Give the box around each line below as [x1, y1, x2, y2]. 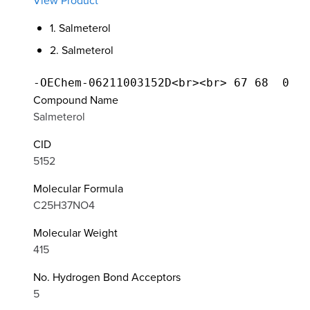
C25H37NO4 [33, 197, 95, 213]
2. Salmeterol [50, 42, 113, 58]
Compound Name [33, 92, 118, 108]
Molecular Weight [33, 225, 118, 241]
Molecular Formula [33, 181, 123, 197]
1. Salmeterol [50, 20, 111, 36]
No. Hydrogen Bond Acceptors [33, 269, 181, 285]
